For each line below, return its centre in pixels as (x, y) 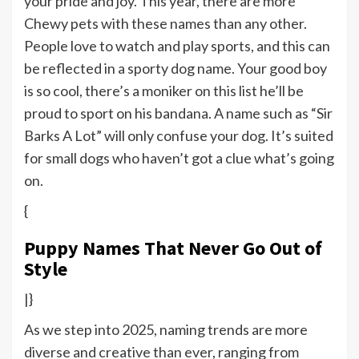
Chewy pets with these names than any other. (165, 24)
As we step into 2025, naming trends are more (166, 330)
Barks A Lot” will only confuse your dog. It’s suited (179, 136)
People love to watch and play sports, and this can (177, 46)
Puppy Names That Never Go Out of (173, 248)
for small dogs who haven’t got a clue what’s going (179, 158)
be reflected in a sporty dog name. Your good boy (175, 69)
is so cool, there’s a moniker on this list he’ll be (164, 91)
